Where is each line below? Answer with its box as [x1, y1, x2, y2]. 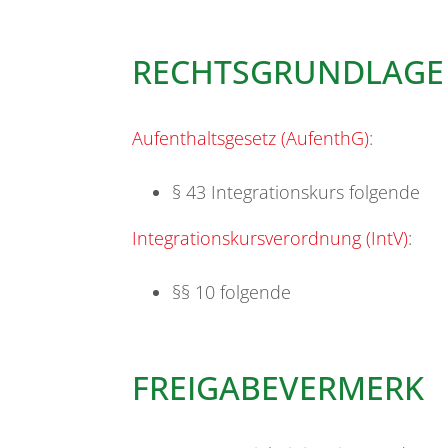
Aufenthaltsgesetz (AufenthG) [132, 126, 369, 151]
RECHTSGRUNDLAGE [132, 50, 444, 94]
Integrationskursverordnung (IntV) [132, 226, 408, 251]
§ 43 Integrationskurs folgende [172, 180, 420, 205]
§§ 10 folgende [172, 280, 291, 305]
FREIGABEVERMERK [132, 366, 424, 410]
